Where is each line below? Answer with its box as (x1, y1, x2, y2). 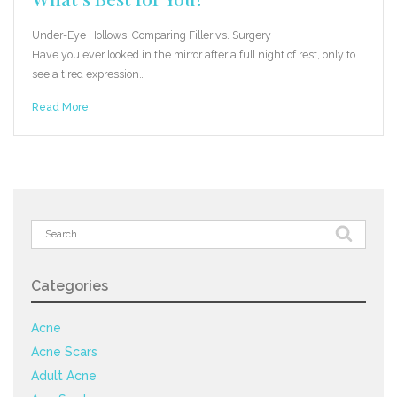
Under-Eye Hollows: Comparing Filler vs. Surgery (32, 27, 271, 42)
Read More (32, 99, 89, 113)
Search (30, 220, 69, 235)
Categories (31, 276, 108, 294)
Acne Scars (31, 344, 97, 359)
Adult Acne (31, 368, 97, 383)
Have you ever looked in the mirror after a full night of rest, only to (32, 47, 355, 61)
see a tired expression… (32, 66, 145, 81)
